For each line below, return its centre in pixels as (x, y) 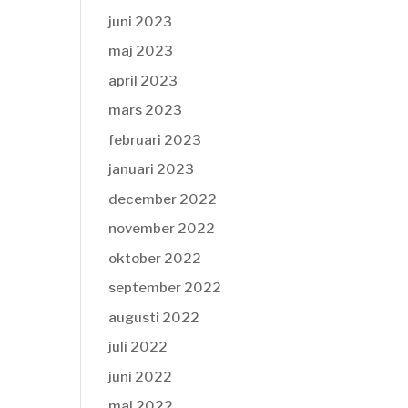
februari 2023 (155, 140)
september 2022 (165, 288)
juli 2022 (138, 347)
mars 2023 (146, 110)
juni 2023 (141, 21)
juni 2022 (141, 377)
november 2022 (162, 229)
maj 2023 (141, 51)
